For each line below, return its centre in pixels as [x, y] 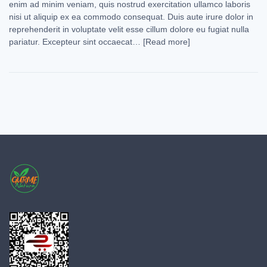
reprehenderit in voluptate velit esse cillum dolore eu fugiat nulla [129, 29]
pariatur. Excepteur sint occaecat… [76, 41]
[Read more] [167, 41]
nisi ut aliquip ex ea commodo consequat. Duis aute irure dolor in [131, 16]
